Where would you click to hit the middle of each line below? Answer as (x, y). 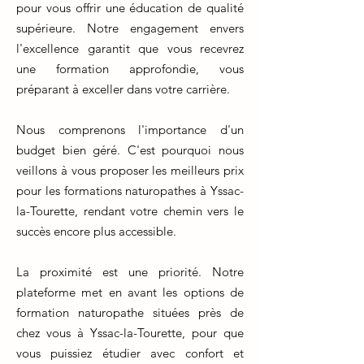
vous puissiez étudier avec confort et (130, 353)
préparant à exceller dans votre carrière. (123, 89)
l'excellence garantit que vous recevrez (130, 48)
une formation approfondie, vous (130, 69)
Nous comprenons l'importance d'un (130, 130)
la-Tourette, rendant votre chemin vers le (130, 211)
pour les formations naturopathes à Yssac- (130, 191)
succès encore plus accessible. (96, 231)
